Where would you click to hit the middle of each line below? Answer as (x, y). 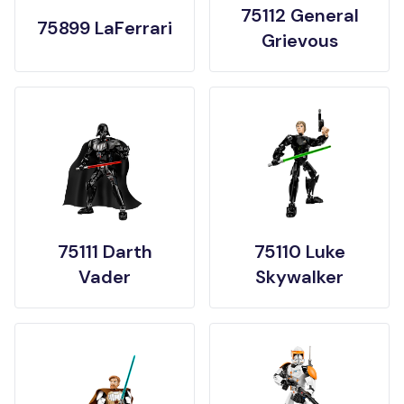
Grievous (299, 41)
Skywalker (299, 277)
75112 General (299, 15)
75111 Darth (105, 252)
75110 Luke (299, 252)
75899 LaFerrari (105, 28)
